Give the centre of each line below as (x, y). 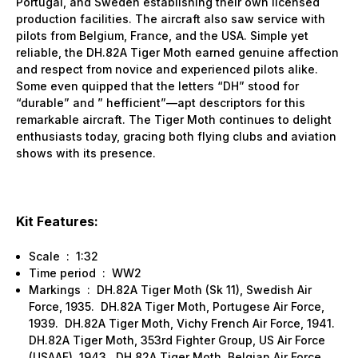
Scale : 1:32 (64, 256)
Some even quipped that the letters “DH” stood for (157, 86)
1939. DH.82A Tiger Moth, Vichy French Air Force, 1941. (184, 323)
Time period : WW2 (86, 272)
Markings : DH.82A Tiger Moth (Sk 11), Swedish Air (171, 289)
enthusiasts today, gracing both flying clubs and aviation (176, 136)
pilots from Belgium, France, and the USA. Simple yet (162, 35)
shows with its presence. (86, 153)
